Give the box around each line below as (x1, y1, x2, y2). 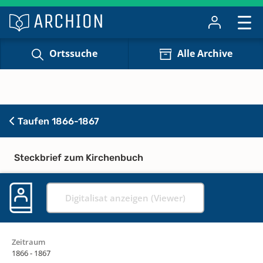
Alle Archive (177, 47, 232, 60)
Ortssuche (49, 47, 97, 60)
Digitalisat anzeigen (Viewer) (65, 191, 186, 204)
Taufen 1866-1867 (15, 115, 99, 127)
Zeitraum (12, 236, 45, 247)
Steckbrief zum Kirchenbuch (14, 151, 143, 163)
